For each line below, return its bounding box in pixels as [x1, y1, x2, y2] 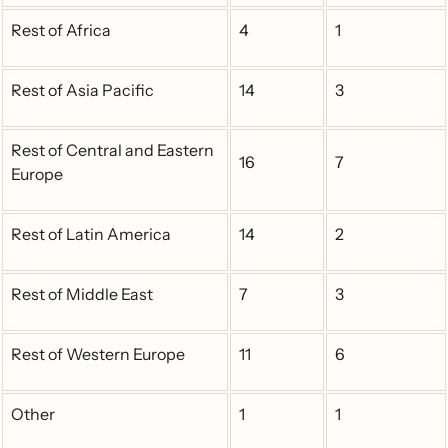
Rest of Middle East [11, 284, 153, 304]
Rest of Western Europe [11, 344, 185, 364]
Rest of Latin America [11, 224, 171, 244]
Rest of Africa [11, 20, 111, 40]
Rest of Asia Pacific [11, 80, 154, 100]
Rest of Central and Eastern [11, 140, 214, 160]
